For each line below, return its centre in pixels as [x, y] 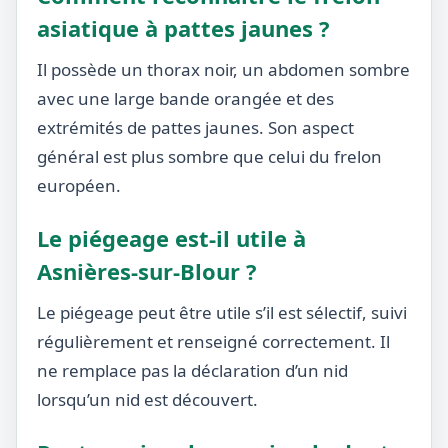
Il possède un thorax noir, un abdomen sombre [223, 69]
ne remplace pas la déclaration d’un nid [192, 370]
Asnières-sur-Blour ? [147, 271]
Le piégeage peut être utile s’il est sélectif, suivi [222, 312]
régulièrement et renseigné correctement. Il [213, 341]
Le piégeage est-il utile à [171, 238]
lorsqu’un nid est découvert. [147, 399]
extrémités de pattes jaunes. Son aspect [195, 127]
